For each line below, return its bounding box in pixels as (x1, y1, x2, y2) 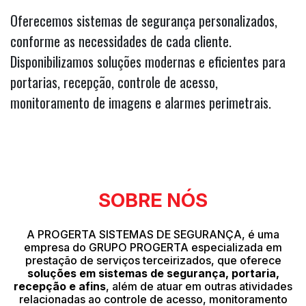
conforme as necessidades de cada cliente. (10, 31, 232, 52)
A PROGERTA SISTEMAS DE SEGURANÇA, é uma (27, 227, 279, 242)
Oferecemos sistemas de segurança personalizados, (10, 10, 277, 31)
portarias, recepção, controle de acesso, (10, 72, 218, 93)
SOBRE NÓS (98, 189, 208, 212)
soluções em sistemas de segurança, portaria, (27, 266, 279, 281)
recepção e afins (14, 279, 106, 294)
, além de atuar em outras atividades (106, 279, 292, 294)
